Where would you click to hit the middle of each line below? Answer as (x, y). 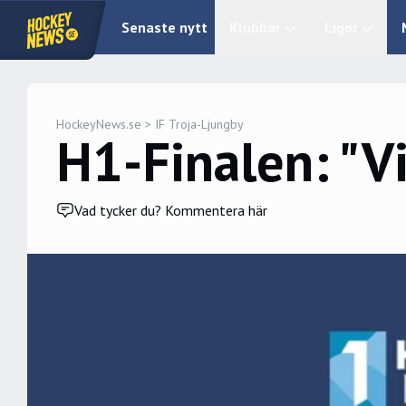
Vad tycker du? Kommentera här (171, 210)
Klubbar (255, 27)
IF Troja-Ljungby (199, 124)
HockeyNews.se (99, 124)
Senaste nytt (164, 27)
